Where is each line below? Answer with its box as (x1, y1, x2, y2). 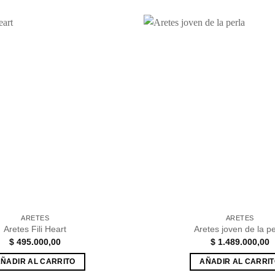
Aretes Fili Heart (4, 224, 67, 234)
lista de (98, 62, 122, 70)
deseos (98, 71, 123, 79)
